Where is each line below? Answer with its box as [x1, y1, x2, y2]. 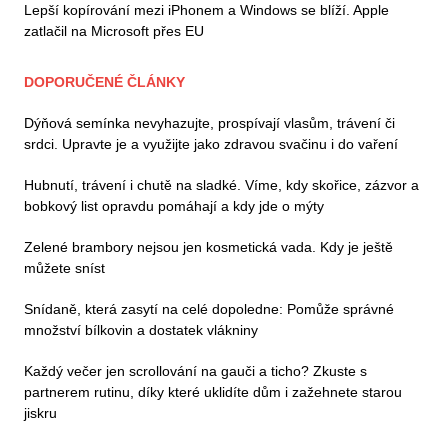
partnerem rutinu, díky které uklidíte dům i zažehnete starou [24, 383, 402, 400]
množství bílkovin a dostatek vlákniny [24, 321, 258, 338]
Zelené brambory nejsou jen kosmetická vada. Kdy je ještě [24, 238, 393, 255]
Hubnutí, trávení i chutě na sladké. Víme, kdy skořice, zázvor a [24, 176, 419, 193]
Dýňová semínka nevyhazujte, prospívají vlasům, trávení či [24, 114, 395, 131]
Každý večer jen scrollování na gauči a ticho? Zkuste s [24, 362, 367, 379]
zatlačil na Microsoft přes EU [24, 22, 204, 39]
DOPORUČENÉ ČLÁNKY [24, 73, 185, 90]
